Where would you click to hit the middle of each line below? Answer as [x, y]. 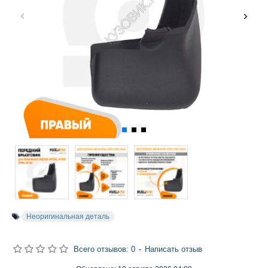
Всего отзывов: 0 [104, 249]
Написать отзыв [173, 249]
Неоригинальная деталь [68, 216]
